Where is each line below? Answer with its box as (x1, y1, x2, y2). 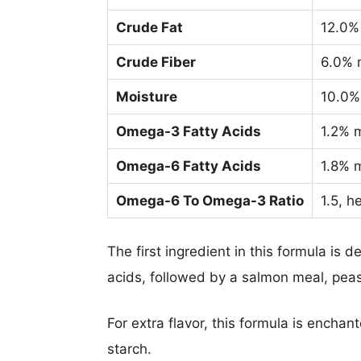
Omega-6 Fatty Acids (116, 158, 261, 174)
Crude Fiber (116, 54, 196, 70)
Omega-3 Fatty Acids (116, 123, 261, 139)
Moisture (116, 89, 177, 105)
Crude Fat (116, 19, 183, 35)
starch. (107, 341, 151, 357)
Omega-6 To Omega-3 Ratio (116, 193, 304, 209)
